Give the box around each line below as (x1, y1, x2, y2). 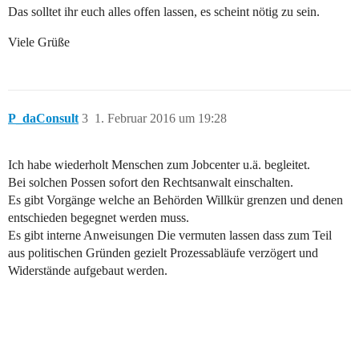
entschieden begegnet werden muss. (8, 211, 189, 225)
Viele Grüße (8, 35, 70, 50)
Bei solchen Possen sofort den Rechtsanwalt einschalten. (8, 175, 293, 190)
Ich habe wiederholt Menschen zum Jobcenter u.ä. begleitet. (8, 158, 310, 172)
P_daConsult (8, 111, 79, 126)
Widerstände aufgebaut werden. (8, 264, 167, 278)
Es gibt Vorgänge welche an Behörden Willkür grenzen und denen (8, 193, 343, 208)
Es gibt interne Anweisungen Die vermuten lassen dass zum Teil (8, 228, 332, 243)
